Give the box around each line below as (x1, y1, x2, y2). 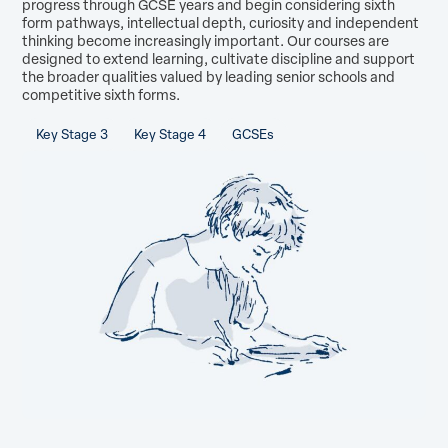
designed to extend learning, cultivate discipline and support (22, 48, 416, 69)
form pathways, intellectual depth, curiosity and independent (22, 12, 420, 33)
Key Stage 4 (133, 124, 206, 143)
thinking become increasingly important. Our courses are (22, 30, 390, 51)
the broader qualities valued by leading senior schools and (22, 66, 396, 87)
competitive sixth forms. (22, 84, 181, 105)
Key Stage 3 (35, 124, 108, 143)
